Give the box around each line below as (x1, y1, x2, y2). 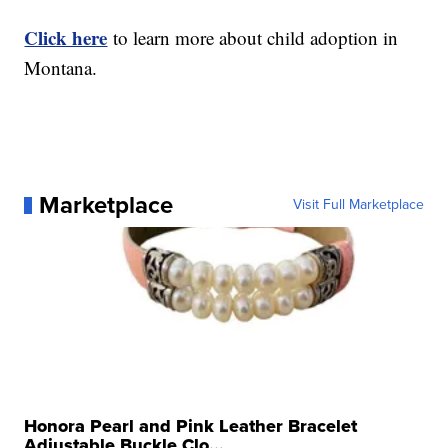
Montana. (24, 55, 98, 81)
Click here (24, 24, 108, 52)
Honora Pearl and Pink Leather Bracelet (24, 413, 358, 440)
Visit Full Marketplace (292, 194, 424, 216)
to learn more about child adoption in (107, 25, 399, 51)
